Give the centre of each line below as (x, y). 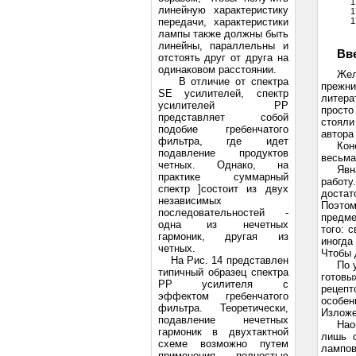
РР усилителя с (223, 284)
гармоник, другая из (223, 236)
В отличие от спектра (223, 81)
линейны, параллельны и (223, 46)
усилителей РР (223, 105)
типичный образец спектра (223, 272)
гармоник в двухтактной (223, 332)
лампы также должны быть (223, 34)
